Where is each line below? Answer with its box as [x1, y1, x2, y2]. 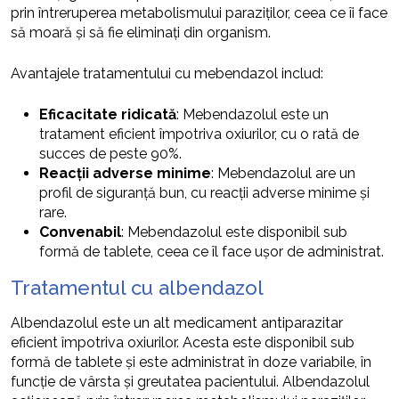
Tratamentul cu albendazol [11, 275, 264, 299]
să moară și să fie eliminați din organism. [11, 23, 271, 41]
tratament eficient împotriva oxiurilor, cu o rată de [39, 125, 359, 142]
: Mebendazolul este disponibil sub [121, 223, 347, 240]
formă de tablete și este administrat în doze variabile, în [11, 353, 371, 370]
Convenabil [39, 223, 121, 240]
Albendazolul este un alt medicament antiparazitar [11, 313, 343, 331]
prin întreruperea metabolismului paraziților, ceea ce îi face [11, 4, 387, 21]
